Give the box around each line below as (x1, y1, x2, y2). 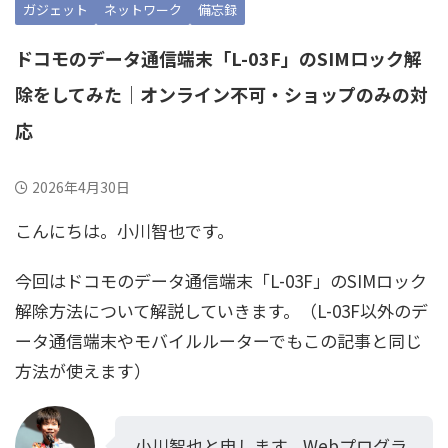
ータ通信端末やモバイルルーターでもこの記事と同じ (15, 328, 422, 354)
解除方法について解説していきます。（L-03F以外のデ (15, 298, 428, 324)
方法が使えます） (15, 358, 151, 384)
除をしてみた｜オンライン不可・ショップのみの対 (15, 81, 428, 108)
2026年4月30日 (32, 177, 130, 198)
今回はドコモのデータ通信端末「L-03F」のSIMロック (15, 268, 427, 294)
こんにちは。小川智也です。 (15, 218, 234, 244)
